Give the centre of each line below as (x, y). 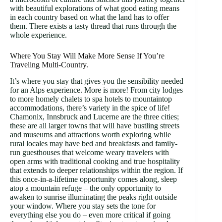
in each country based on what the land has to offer (89, 17)
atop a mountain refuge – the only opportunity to (85, 188)
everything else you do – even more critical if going (90, 215)
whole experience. (38, 35)
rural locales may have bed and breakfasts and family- (94, 144)
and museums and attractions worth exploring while (90, 135)
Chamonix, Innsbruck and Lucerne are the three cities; (94, 117)
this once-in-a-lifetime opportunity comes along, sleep (93, 179)
